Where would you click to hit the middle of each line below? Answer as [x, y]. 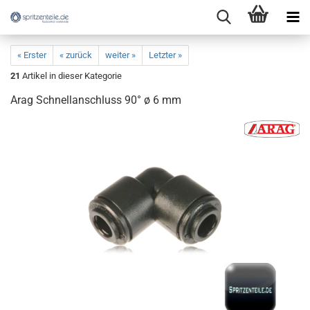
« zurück [76, 55]
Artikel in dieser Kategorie [71, 76]
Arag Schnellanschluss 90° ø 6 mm [96, 100]
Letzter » [165, 55]
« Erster [32, 55]
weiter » [120, 55]
